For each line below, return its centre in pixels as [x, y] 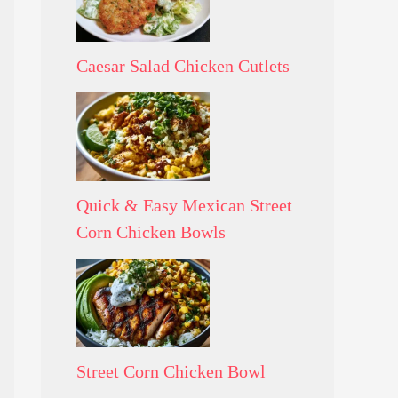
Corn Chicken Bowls [151, 231]
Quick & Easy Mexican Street [184, 205]
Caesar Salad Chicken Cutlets [183, 65]
